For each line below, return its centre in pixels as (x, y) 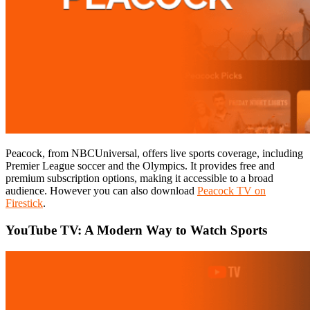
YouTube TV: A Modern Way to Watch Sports (136, 230)
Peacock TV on (231, 191)
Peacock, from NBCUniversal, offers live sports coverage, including (154, 154)
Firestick (24, 203)
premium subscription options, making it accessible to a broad (139, 179)
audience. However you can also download (101, 191)
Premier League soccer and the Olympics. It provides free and (140, 166)
